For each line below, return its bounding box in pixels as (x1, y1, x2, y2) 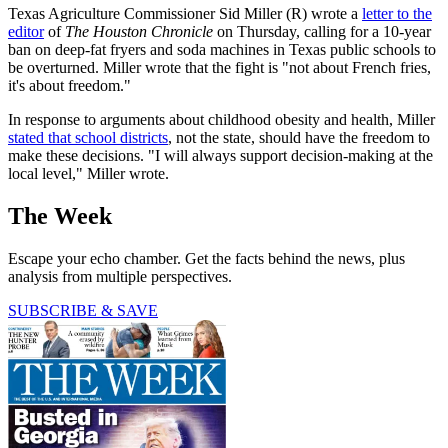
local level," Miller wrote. (8, 164, 169, 182)
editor (8, 22, 44, 40)
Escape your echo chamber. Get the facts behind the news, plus (8, 249, 405, 267)
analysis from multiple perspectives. (8, 267, 232, 285)
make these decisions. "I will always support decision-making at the (8, 146, 433, 164)
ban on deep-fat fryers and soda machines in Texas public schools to (8, 40, 436, 58)
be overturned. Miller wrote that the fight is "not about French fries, (8, 58, 431, 76)
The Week (8, 202, 112, 229)
